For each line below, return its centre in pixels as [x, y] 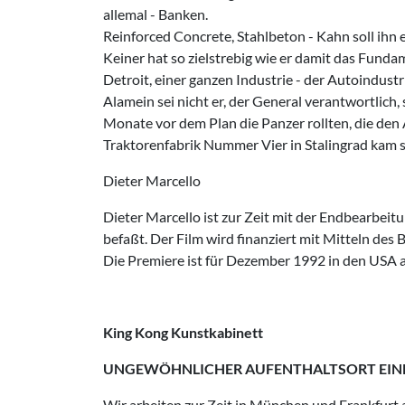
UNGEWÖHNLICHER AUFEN [198, 368]
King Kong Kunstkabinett [183, 332]
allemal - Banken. [155, 14]
